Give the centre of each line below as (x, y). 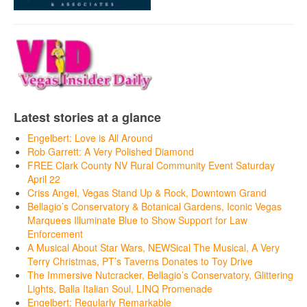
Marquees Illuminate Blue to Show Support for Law (137, 220)
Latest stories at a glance (87, 117)
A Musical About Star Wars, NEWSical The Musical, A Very (153, 247)
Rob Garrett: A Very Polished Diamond (111, 151)
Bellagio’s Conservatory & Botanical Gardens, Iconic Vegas (155, 206)
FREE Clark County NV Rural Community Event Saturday (151, 165)
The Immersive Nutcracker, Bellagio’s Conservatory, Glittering (160, 274)
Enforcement (55, 233)
